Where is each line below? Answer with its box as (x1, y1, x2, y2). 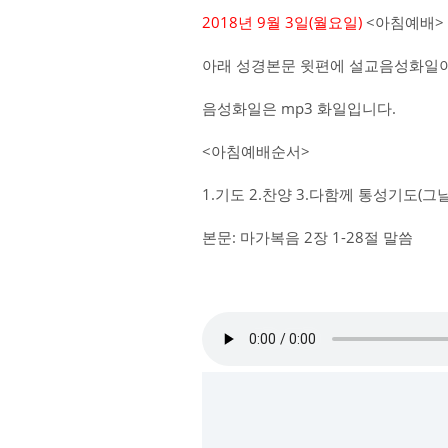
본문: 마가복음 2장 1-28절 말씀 (202, 227, 413, 247)
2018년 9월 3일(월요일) (202, 12, 362, 32)
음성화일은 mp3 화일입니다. (202, 98, 396, 118)
